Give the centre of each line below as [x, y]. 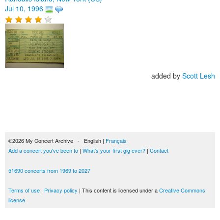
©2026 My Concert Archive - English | [57, 140]
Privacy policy [61, 190]
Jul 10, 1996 [24, 9]
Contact [159, 150]
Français [116, 140]
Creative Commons [182, 190]
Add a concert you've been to [43, 150]
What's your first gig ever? [114, 150]
